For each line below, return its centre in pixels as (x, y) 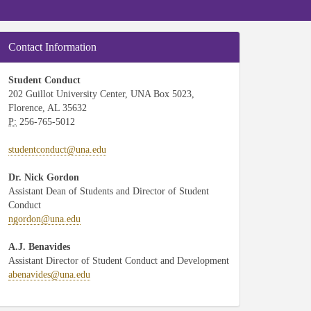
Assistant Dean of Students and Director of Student (109, 191)
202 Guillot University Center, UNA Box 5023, (101, 94)
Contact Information (52, 47)
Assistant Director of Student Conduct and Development (119, 261)
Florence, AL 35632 (48, 108)
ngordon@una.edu (44, 219)
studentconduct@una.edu (57, 150)
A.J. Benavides (39, 247)
